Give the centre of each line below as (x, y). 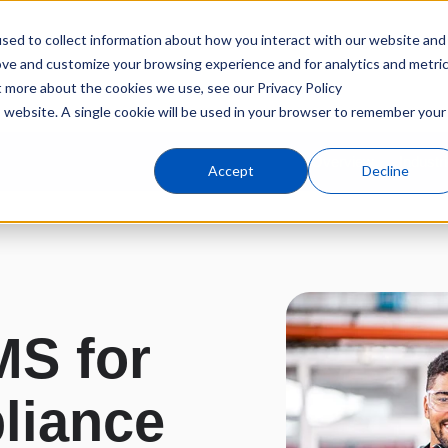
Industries (340, 43)
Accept (231, 171)
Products (214, 43)
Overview (343, 162)
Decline (385, 171)
